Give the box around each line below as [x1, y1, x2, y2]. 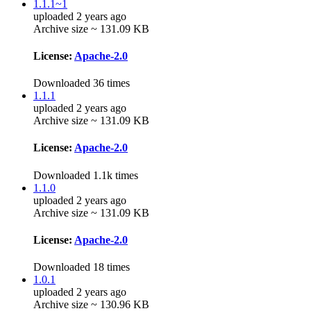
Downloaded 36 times [33, 77, 130, 90]
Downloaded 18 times [33, 261, 130, 274]
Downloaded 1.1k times [33, 169, 138, 181]
